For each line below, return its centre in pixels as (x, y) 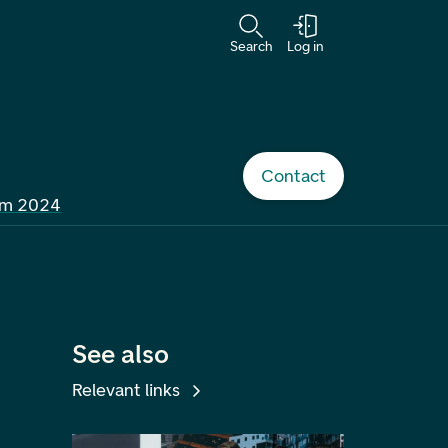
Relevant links (126, 389)
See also (120, 354)
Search (251, 46)
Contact (293, 176)
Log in (305, 46)
